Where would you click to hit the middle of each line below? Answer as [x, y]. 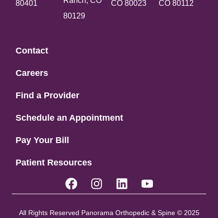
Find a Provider [47, 95]
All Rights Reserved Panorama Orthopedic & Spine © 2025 [109, 212]
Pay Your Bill [42, 140]
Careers [32, 73]
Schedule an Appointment [69, 118]
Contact [32, 50]
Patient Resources [54, 162]
